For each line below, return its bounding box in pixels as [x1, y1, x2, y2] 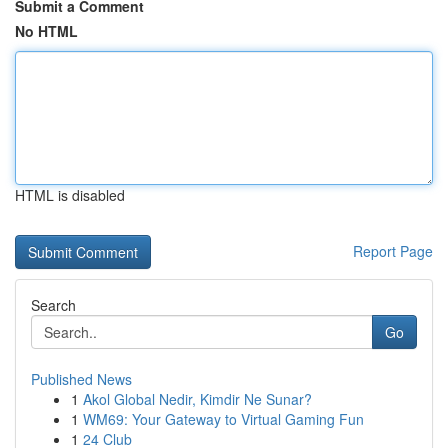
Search [31, 295, 76, 315]
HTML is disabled [15, 185, 125, 205]
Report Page [353, 241, 433, 261]
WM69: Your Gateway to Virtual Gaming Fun [83, 409, 364, 429]
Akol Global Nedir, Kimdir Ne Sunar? [83, 389, 312, 409]
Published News [31, 369, 132, 389]
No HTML [15, 21, 78, 41]
